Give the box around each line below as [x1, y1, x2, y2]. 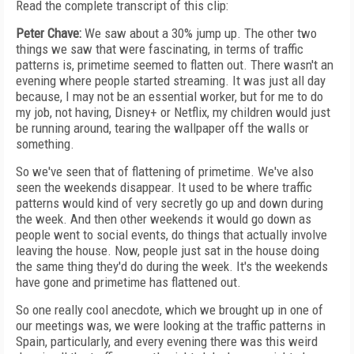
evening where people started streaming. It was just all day [16, 73, 326, 88]
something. [16, 136, 74, 152]
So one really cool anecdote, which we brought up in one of [16, 302, 323, 318]
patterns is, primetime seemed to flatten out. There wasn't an [16, 57, 333, 73]
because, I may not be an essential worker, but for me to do [16, 88, 323, 104]
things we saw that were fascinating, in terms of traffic [16, 41, 303, 57]
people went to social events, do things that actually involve [16, 227, 327, 243]
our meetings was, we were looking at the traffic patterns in [16, 318, 326, 333]
